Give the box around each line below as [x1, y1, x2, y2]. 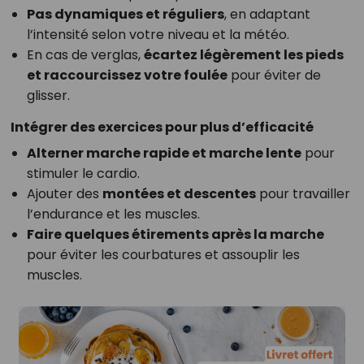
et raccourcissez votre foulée [26, 66, 227, 85]
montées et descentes [102, 184, 256, 204]
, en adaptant [223, 5, 310, 24]
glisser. [26, 86, 70, 106]
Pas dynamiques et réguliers [26, 5, 224, 24]
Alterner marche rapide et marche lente [26, 144, 301, 163]
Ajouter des [26, 184, 102, 204]
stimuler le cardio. [26, 164, 140, 184]
